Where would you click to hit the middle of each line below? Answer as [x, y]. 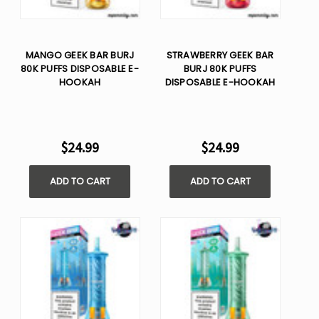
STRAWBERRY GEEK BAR [220, 56]
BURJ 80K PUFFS [220, 69]
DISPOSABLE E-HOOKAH [220, 83]
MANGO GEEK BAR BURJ [80, 56]
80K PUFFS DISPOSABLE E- [80, 69]
